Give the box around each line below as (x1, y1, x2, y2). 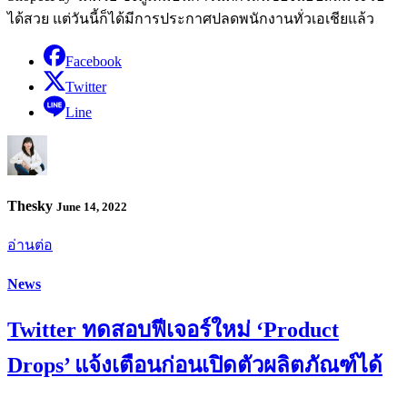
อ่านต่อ (7, 237, 53, 253)
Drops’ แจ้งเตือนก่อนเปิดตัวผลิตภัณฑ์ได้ (7, 352, 382, 377)
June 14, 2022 (56, 200, 127, 214)
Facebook (65, 53, 122, 69)
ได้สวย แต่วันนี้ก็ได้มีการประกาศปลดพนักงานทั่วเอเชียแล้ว (7, 10, 374, 26)
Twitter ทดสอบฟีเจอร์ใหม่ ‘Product (7, 317, 339, 342)
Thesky (7, 198, 56, 214)
